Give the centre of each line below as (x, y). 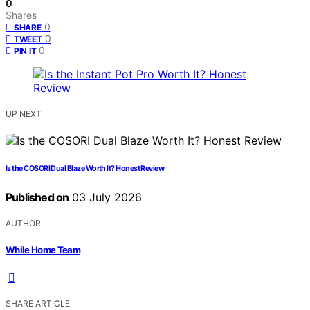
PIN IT (25, 51)
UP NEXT (24, 114)
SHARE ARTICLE (38, 303)
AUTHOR (23, 224)
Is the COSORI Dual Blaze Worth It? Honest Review (85, 169)
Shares (21, 15)
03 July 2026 (106, 198)
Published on (37, 198)
